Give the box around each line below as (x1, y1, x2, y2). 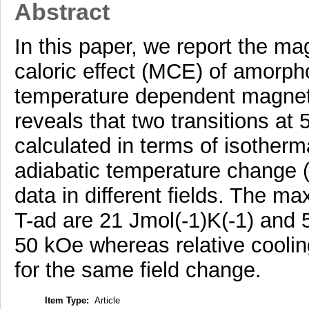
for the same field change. (14, 258, 261, 283)
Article (94, 295, 120, 306)
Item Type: (44, 295, 89, 306)
